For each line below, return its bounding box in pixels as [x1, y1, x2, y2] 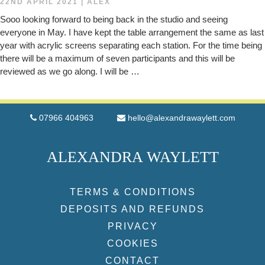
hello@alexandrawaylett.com [127, 113, 235, 122]
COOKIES [106, 238, 159, 248]
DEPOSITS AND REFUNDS [60, 204, 205, 214]
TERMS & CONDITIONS [69, 187, 196, 197]
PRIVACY [107, 221, 158, 231]
